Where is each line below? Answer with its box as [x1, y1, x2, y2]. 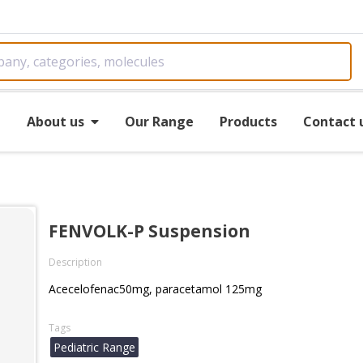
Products [219, 112, 277, 130]
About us [26, 112, 84, 130]
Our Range [124, 112, 194, 130]
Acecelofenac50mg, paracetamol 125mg [49, 281, 262, 297]
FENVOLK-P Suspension [49, 220, 250, 242]
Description [49, 255, 102, 269]
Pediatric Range [53, 340, 135, 355]
